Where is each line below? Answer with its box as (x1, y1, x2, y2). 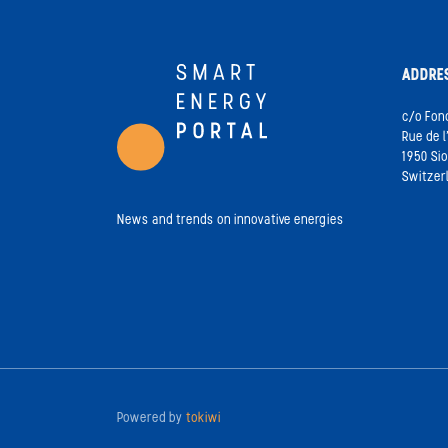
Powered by (117, 412, 186, 425)
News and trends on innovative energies (117, 214, 344, 228)
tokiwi (186, 412, 221, 425)
